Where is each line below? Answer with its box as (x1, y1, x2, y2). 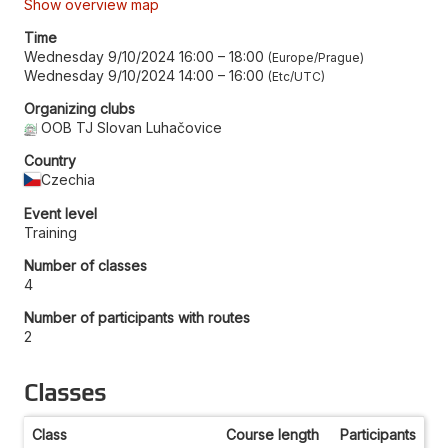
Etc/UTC (272, 68, 321, 84)
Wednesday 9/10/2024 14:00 (24, 66, 214, 84)
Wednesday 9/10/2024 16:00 (24, 47, 214, 65)
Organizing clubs (24, 99, 135, 117)
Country (24, 151, 76, 169)
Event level (24, 204, 97, 222)
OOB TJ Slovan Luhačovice (41, 118, 223, 136)
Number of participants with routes (24, 308, 250, 326)
